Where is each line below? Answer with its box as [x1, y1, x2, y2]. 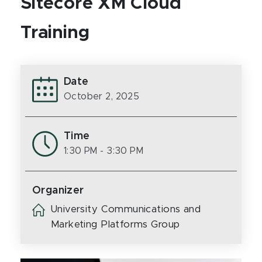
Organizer [32, 185, 84, 196]
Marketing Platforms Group [51, 220, 180, 229]
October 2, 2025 [64, 92, 140, 101]
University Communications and [51, 205, 201, 214]
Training [20, 24, 89, 42]
